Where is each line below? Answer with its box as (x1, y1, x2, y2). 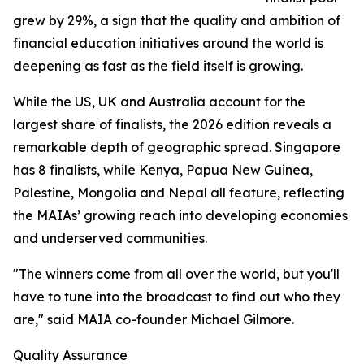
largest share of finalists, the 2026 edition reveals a (13, 116, 331, 133)
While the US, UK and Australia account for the (13, 93, 305, 110)
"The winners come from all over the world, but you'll (13, 266, 340, 283)
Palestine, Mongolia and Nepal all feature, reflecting (13, 184, 344, 201)
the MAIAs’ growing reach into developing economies (13, 207, 348, 224)
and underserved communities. (13, 230, 207, 247)
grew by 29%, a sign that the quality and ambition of (13, 12, 340, 29)
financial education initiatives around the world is (13, 35, 323, 52)
